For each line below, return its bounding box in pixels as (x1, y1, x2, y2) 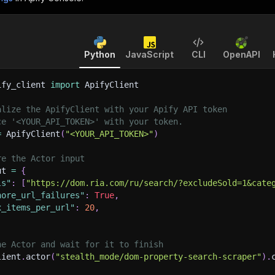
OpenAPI (223, 49, 260, 60)
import (50, 80, 80, 90)
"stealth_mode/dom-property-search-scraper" (55, 252, 261, 261)
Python (84, 49, 115, 60)
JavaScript (125, 49, 174, 60)
